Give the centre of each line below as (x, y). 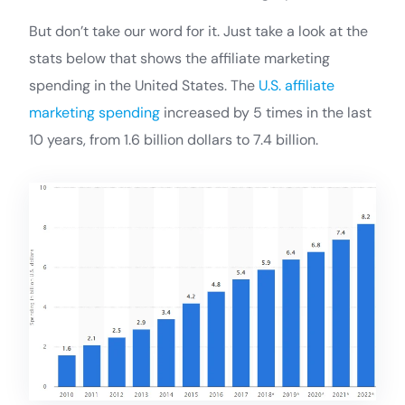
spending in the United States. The (144, 85)
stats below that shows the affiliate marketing (179, 58)
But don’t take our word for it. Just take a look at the (198, 31)
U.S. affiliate (297, 85)
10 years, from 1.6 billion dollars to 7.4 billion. (174, 140)
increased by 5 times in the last (266, 113)
